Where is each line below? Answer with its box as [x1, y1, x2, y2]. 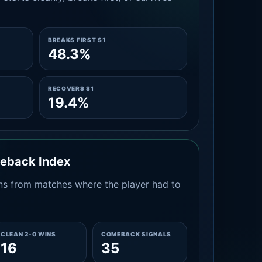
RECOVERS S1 [47, 85, 94, 92]
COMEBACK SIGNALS [101, 230, 172, 237]
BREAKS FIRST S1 [47, 36, 106, 43]
